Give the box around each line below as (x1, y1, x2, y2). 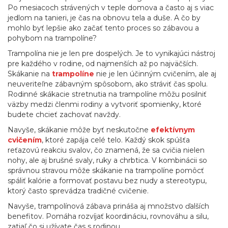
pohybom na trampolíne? (8, 34, 97, 43)
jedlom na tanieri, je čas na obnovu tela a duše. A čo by (8, 13, 201, 22)
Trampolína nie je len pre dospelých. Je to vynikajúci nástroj (8, 49, 215, 58)
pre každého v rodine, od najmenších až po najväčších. (8, 59, 198, 68)
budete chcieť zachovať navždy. (8, 110, 121, 119)
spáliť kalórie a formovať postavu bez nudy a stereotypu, (8, 176, 207, 185)
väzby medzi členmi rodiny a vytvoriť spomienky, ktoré (8, 100, 202, 109)
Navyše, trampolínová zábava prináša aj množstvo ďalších (8, 202, 209, 211)
